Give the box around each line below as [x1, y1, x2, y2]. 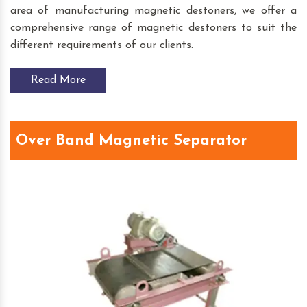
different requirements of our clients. [10, 39, 193, 51]
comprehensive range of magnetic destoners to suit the [10, 22, 297, 34]
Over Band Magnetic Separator [16, 132, 247, 149]
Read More [31, 74, 86, 86]
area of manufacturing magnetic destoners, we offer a [10, 5, 297, 16]
